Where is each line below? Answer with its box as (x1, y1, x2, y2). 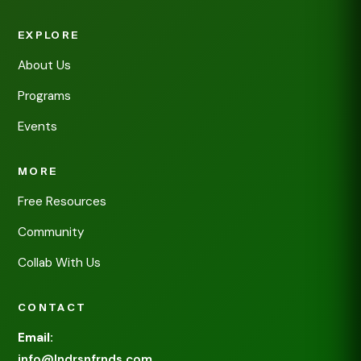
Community (18, 224, 85, 241)
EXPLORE (18, 29, 80, 42)
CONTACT (18, 301, 87, 314)
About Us (18, 57, 71, 74)
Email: (18, 330, 53, 346)
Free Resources (18, 193, 106, 210)
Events (18, 118, 57, 135)
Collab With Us (18, 255, 101, 272)
